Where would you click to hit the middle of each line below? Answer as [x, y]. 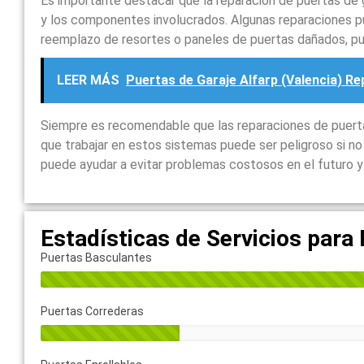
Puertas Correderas [93, 311]
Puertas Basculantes [97, 257]
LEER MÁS [89, 80]
